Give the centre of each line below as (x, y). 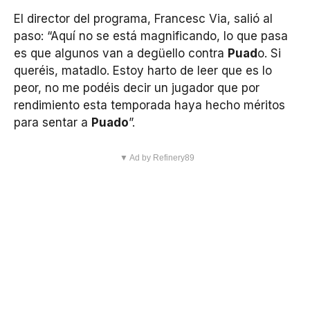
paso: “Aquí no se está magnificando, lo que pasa (151, 36)
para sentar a (53, 123)
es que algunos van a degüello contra (121, 54)
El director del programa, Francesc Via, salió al (143, 19)
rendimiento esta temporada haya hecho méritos (149, 106)
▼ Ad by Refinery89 (157, 157)
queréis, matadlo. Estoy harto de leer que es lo (143, 71)
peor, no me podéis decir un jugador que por (137, 88)
